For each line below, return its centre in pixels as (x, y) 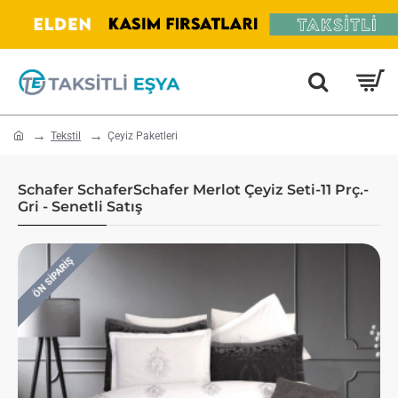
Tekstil (66, 136)
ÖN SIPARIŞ (53, 278)
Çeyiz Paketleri (143, 136)
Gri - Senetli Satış (80, 207)
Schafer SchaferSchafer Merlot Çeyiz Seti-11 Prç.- (193, 190)
